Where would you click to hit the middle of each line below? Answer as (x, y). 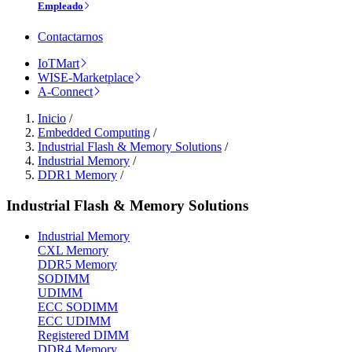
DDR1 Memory (77, 175)
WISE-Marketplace (86, 78)
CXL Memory (73, 250)
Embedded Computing (94, 133)
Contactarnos (70, 37)
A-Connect (65, 92)
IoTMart (59, 64)
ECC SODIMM (78, 306)
